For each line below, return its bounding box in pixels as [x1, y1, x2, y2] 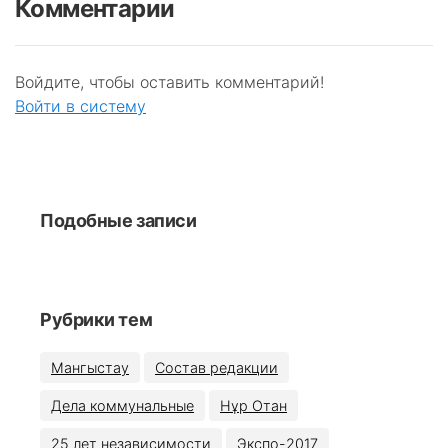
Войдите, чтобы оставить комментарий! [15, 72, 324, 92]
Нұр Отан [220, 397, 287, 414]
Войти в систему [15, 96, 146, 116]
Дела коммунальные [51, 397, 194, 414]
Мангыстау [51, 359, 129, 376]
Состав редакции [155, 359, 278, 376]
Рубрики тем [40, 309, 153, 330]
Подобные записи [40, 210, 197, 231]
